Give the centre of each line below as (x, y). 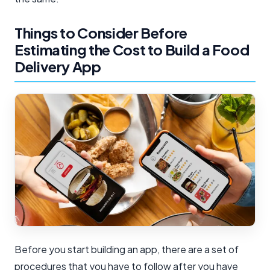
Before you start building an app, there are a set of (127, 249)
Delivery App (58, 67)
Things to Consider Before (101, 33)
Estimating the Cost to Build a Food (132, 50)
